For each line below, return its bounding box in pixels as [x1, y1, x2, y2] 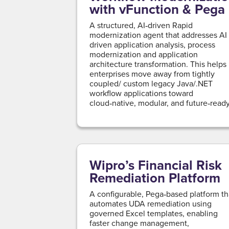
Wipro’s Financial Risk [89, 155, 222, 175]
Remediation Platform [89, 168, 221, 188]
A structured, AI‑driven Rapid [89, 19, 193, 31]
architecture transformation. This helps [89, 58, 227, 70]
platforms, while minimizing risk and [89, 106, 218, 118]
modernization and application [89, 48, 198, 60]
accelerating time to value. [89, 116, 185, 128]
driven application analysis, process [89, 38, 216, 50]
